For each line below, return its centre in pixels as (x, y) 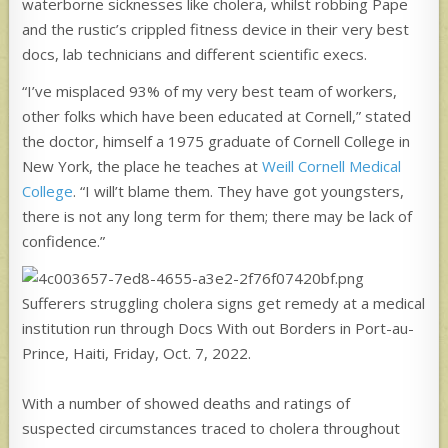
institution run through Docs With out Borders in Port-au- (218, 327)
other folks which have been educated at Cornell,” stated (217, 115)
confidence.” (64, 240)
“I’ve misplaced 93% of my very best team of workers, (210, 90)
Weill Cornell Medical (332, 165)
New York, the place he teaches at (142, 165)
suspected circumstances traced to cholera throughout (211, 427)
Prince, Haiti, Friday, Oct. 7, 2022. (137, 352)
